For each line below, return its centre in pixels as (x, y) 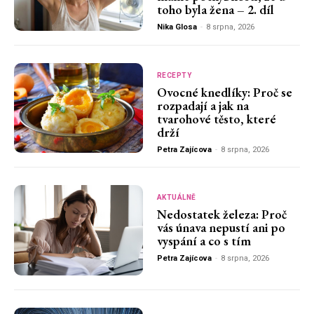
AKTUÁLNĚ (176, 198)
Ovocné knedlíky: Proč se (224, 92)
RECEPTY (174, 75)
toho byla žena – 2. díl (215, 10)
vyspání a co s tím (204, 241)
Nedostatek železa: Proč (221, 214)
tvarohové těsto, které (216, 118)
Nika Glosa (177, 27)
